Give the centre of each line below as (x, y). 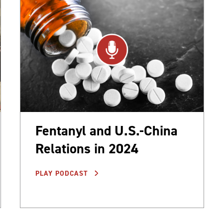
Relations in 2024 (87, 149)
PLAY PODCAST (63, 174)
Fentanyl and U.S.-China (107, 131)
